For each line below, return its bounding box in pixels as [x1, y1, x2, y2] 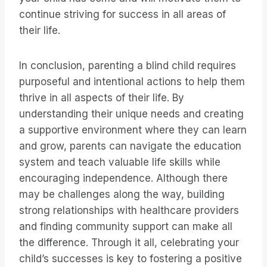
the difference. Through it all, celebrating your [19, 237, 239, 249]
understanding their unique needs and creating [19, 108, 244, 120]
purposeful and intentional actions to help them [19, 76, 245, 88]
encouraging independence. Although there [19, 172, 228, 185]
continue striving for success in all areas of [19, 8, 226, 21]
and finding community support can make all [19, 221, 232, 233]
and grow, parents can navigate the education [19, 140, 241, 153]
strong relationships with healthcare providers [19, 204, 239, 217]
